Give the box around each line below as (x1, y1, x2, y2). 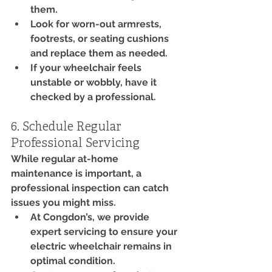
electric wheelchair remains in (30, 240, 174, 252)
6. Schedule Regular (11, 119, 124, 135)
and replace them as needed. (30, 47, 168, 59)
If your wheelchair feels (30, 61, 144, 73)
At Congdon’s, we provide (30, 211, 152, 223)
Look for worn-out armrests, (30, 18, 164, 30)
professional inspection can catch (11, 182, 171, 194)
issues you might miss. (11, 196, 116, 208)
